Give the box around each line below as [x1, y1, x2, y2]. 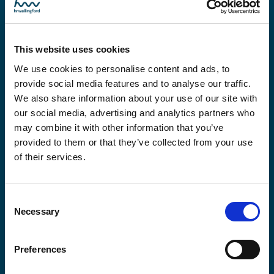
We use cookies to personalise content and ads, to [14, 63, 230, 74]
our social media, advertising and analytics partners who [14, 107, 254, 118]
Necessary [14, 206, 59, 217]
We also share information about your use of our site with [14, 92, 257, 103]
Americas [52, 125, 119, 141]
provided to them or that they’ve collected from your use [14, 136, 253, 147]
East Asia [52, 183, 116, 199]
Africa [52, 68, 95, 84]
